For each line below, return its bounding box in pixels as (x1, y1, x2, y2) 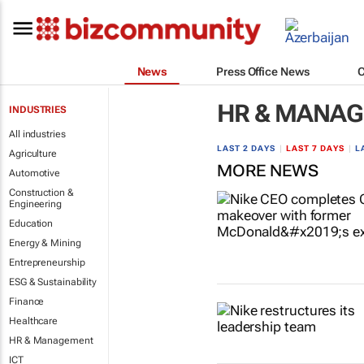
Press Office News (216, 64, 310, 78)
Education (9, 218, 54, 229)
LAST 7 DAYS (285, 144, 344, 153)
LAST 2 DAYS (216, 144, 275, 153)
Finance (9, 296, 45, 307)
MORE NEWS (216, 161, 318, 180)
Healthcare (9, 315, 58, 327)
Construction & (9, 187, 74, 198)
